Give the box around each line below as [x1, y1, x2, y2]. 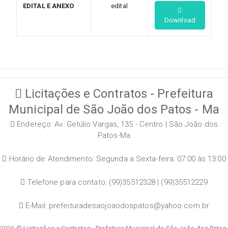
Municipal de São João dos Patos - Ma [9, 102, 219, 117]
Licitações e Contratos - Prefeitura [21, 86, 214, 101]
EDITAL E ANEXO [23, 2, 74, 10]
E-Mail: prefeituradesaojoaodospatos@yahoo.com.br [23, 201, 209, 210]
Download [164, 16, 195, 24]
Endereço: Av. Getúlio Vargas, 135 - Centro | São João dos [15, 119, 218, 129]
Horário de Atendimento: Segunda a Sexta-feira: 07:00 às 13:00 [7, 154, 226, 163]
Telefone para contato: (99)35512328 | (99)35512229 [25, 177, 208, 187]
